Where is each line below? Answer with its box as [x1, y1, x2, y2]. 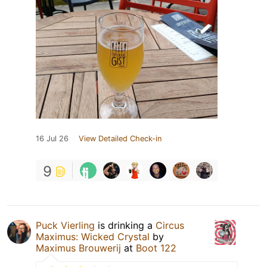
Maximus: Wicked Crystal [36, 230, 150, 243]
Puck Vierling [36, 219, 95, 231]
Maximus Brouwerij [36, 241, 121, 254]
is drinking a [95, 219, 156, 231]
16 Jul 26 [36, 133, 69, 143]
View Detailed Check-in [79, 133, 162, 143]
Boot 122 [136, 241, 176, 254]
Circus [156, 219, 184, 231]
